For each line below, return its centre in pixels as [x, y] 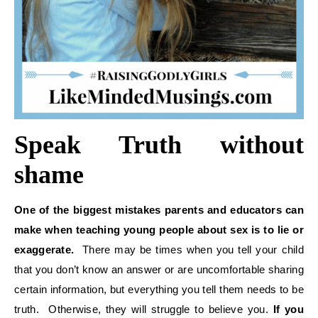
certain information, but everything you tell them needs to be [159, 289]
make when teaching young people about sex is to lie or [159, 229]
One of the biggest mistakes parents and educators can [159, 209]
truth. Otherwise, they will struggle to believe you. [144, 309]
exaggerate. [44, 249]
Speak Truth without [159, 144]
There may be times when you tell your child [189, 249]
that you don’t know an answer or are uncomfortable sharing [159, 269]
